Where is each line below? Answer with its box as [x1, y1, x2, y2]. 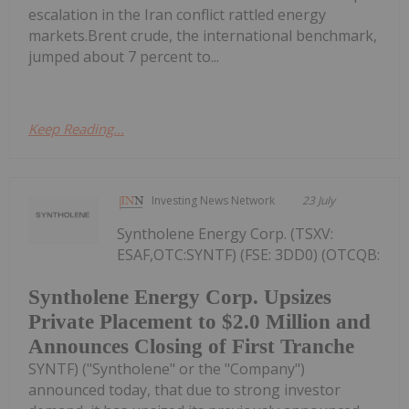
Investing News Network [152, 193, 276, 209]
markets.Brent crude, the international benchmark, [28, 26, 377, 47]
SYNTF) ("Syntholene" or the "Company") [28, 358, 305, 379]
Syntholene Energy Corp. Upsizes [28, 285, 331, 309]
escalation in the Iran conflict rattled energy [28, 5, 326, 26]
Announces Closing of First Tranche [28, 334, 354, 358]
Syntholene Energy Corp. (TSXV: [117, 224, 334, 245]
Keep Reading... [28, 120, 124, 139]
